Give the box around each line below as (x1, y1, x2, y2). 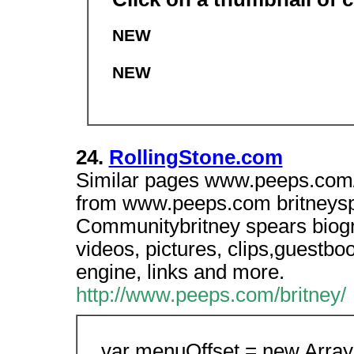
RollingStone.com (108, 146, 283, 168)
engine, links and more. (75, 261, 284, 283)
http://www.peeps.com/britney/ (75, 284, 346, 306)
